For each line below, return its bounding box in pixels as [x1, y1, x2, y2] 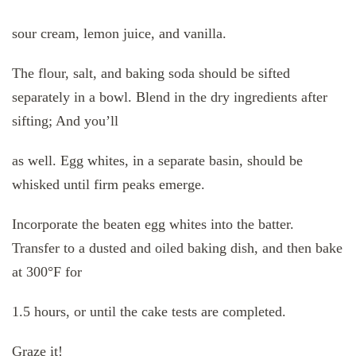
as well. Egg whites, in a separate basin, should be [12, 153, 303, 169]
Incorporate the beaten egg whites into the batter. [12, 216, 294, 233]
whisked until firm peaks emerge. [12, 176, 205, 193]
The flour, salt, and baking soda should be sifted [12, 65, 290, 82]
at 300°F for [12, 264, 82, 281]
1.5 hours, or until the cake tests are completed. [12, 304, 286, 320]
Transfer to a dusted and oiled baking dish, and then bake [12, 240, 342, 257]
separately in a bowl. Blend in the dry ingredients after [12, 89, 327, 106]
